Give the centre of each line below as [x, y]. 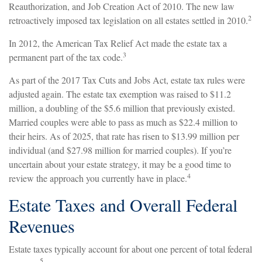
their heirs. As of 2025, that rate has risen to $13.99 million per [124, 136]
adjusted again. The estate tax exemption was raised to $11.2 [120, 94]
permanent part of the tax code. [66, 57]
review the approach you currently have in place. [98, 178]
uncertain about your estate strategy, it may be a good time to [120, 164]
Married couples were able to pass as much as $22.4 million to [123, 122]
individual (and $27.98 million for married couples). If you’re [120, 150]
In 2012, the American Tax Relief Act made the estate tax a [118, 43]
